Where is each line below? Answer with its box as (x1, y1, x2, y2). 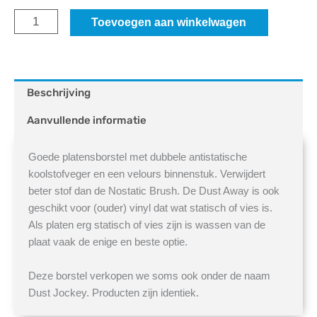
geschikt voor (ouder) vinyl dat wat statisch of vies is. (28, 202, 272, 214)
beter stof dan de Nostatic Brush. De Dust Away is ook (28, 185, 279, 197)
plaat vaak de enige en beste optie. (28, 236, 188, 248)
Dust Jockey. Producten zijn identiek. (28, 287, 199, 299)
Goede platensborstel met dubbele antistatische (28, 151, 247, 163)
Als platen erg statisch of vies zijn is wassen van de (28, 219, 265, 231)
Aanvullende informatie (27, 114, 146, 127)
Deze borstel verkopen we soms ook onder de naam (28, 270, 270, 282)
